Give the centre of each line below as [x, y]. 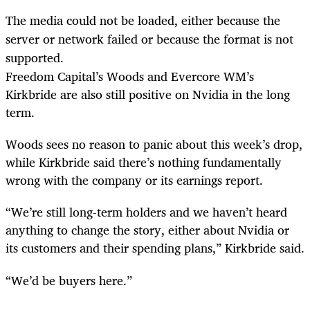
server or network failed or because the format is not [149, 39]
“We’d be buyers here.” [69, 280]
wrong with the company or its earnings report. [134, 180]
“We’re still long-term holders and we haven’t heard [146, 212]
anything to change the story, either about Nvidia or [147, 230]
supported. [35, 58]
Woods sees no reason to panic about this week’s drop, [154, 144]
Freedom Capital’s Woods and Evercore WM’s [130, 76]
